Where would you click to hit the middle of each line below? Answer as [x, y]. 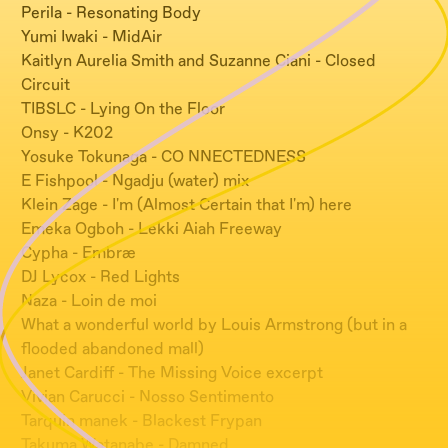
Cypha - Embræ [78, 252]
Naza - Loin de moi [89, 300]
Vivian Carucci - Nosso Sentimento [147, 396]
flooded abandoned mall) [112, 348]
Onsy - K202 [67, 132]
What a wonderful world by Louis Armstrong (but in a [214, 324]
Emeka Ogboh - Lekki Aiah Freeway [151, 228]
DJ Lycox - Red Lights [100, 276]
